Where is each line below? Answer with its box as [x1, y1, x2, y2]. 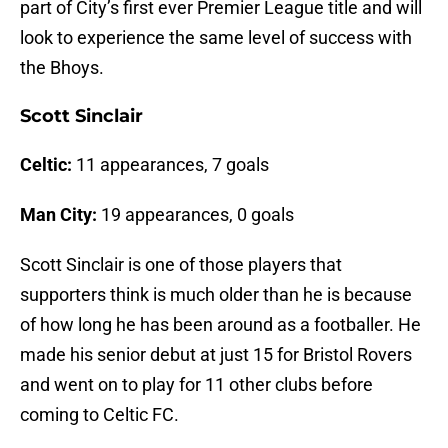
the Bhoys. [20, 57, 104, 79]
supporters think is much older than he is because [20, 284, 412, 306]
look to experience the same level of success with [20, 27, 412, 49]
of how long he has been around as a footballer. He [20, 314, 421, 336]
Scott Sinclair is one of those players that [20, 254, 342, 276]
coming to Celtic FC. [20, 404, 179, 426]
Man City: [20, 204, 97, 226]
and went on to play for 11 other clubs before [20, 374, 373, 396]
